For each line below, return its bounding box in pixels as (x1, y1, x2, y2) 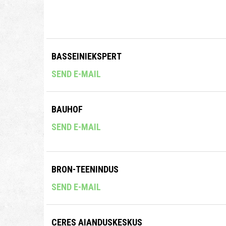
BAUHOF (51, 103, 83, 115)
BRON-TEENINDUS (51, 164, 119, 175)
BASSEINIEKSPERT (51, 50, 122, 62)
